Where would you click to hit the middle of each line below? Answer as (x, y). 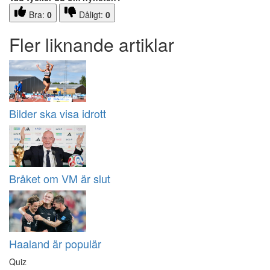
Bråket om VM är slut (60, 179)
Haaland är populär (55, 244)
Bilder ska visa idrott (58, 114)
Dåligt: (92, 15)
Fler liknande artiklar (92, 45)
